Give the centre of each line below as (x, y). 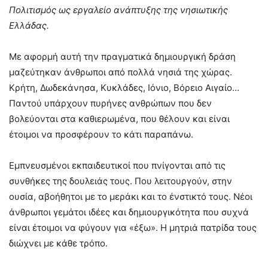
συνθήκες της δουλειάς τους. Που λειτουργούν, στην (121, 181)
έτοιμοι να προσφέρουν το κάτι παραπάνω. (101, 135)
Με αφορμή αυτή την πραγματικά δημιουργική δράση (122, 57)
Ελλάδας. (29, 26)
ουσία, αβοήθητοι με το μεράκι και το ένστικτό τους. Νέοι (131, 197)
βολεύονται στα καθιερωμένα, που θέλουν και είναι (119, 119)
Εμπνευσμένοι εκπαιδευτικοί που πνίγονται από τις (117, 166)
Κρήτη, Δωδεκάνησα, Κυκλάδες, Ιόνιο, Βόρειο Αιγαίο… (124, 88)
